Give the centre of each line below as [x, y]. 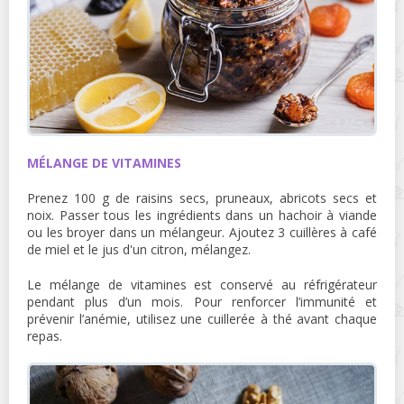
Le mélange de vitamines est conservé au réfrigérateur [202, 284]
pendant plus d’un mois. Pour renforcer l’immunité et [202, 301]
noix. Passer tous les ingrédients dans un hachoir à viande [202, 215]
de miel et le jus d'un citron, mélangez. [139, 249]
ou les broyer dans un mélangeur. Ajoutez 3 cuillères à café [202, 232]
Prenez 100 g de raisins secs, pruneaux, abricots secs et [202, 197]
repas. [45, 335]
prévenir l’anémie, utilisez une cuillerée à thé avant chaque [202, 318]
